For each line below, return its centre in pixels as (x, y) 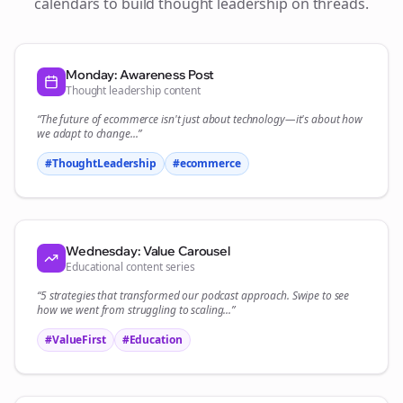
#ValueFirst (76, 340)
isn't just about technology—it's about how (260, 119)
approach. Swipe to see (294, 296)
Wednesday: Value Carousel (148, 251)
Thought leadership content (133, 90)
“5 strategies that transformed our (119, 296)
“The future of (71, 119)
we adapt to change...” (90, 134)
